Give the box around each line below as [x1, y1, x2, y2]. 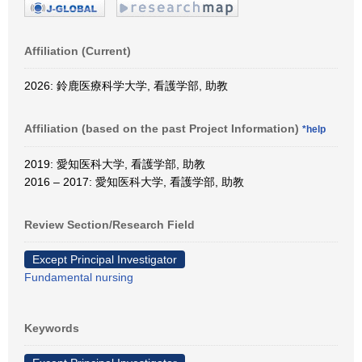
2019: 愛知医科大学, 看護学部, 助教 [24, 157, 205, 170]
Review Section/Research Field [24, 217, 195, 231]
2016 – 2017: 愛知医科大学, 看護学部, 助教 [24, 175, 244, 188]
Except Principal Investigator [32, 252, 177, 266]
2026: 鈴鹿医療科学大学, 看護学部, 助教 [24, 78, 228, 92]
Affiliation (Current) [24, 44, 131, 57]
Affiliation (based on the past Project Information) [24, 121, 302, 135]
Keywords [24, 321, 79, 335]
